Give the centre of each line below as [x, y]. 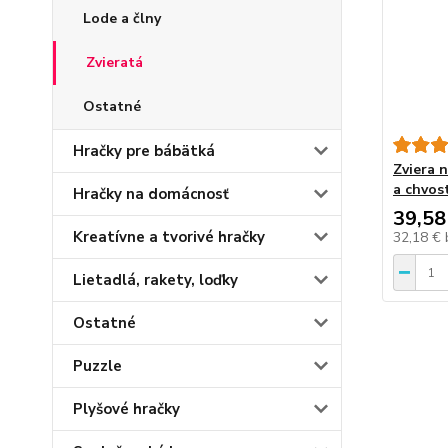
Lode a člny [122, 19]
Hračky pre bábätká [144, 151]
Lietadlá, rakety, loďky [155, 280]
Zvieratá [114, 63]
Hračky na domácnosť [151, 194]
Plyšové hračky [126, 409]
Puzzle [97, 366]
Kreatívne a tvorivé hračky [169, 237]
